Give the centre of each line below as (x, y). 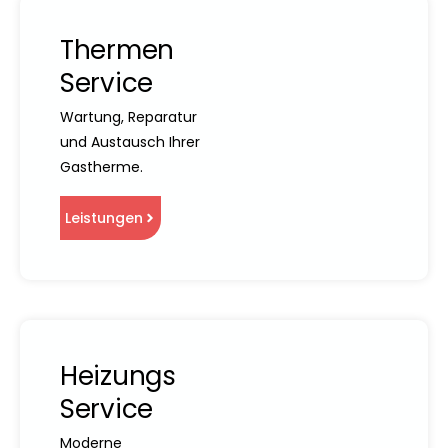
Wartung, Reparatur (128, 116)
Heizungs (118, 375)
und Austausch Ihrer (130, 141)
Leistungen (103, 217)
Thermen (117, 49)
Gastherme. (101, 166)
